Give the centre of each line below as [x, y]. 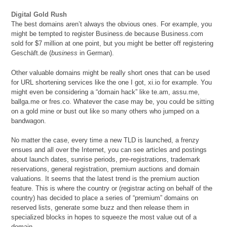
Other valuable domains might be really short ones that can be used [111, 72]
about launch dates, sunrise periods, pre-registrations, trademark [106, 160]
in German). [96, 53]
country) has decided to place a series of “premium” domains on [105, 198]
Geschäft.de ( [31, 53]
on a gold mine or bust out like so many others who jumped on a [105, 111]
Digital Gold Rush [39, 15]
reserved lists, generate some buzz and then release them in [100, 208]
